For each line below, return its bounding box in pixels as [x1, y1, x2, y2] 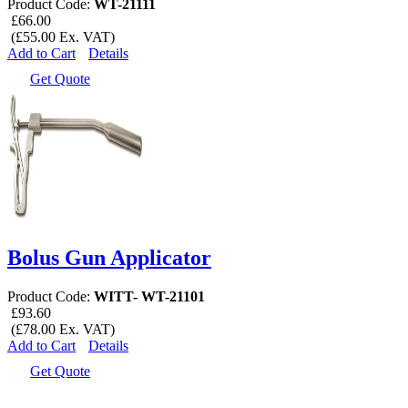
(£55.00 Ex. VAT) [7, 29, 115, 46]
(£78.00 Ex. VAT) [7, 321, 115, 337]
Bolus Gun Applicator [7, 246, 211, 270]
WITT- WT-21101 [94, 288, 205, 304]
